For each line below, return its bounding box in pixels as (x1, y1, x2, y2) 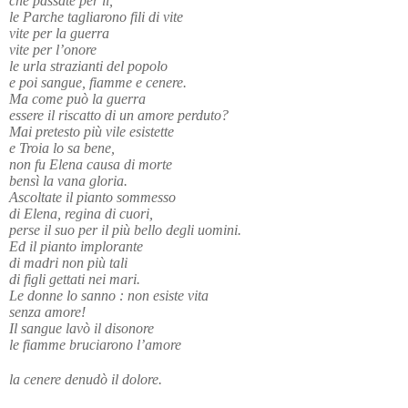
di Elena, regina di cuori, (9, 205, 153, 221)
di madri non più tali (9, 254, 127, 270)
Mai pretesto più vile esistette (9, 123, 174, 139)
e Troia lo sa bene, (9, 139, 115, 156)
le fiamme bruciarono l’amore (9, 336, 181, 352)
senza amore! (9, 303, 86, 320)
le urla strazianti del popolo (9, 57, 168, 74)
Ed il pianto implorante (9, 238, 143, 254)
